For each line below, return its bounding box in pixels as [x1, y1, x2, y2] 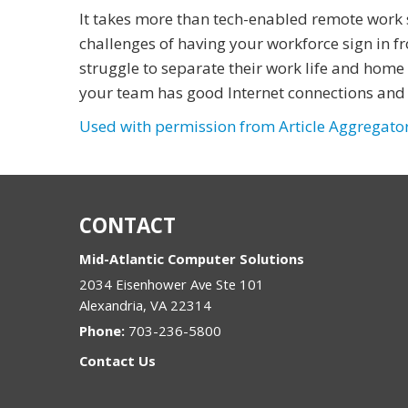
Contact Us [79, 352, 156, 370]
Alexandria [79, 296, 143, 314]
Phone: [79, 321, 128, 340]
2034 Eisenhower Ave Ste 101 [79, 275, 264, 293]
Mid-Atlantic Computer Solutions [79, 250, 304, 268]
